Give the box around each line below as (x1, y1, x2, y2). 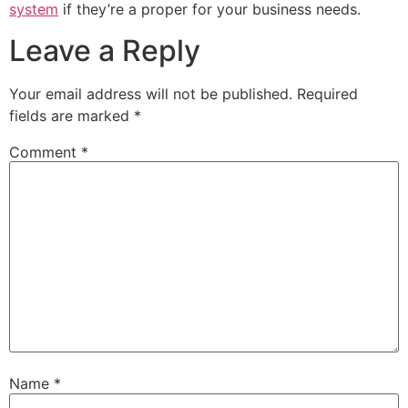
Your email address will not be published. (9, 84, 292, 103)
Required (297, 84, 358, 103)
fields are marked (9, 106, 134, 125)
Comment (9, 142, 81, 161)
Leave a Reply (9, 32, 200, 68)
